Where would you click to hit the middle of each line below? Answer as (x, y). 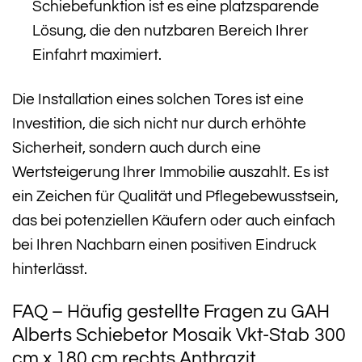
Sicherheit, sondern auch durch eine (137, 147)
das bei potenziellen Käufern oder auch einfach (174, 220)
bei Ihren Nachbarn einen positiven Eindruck (164, 244)
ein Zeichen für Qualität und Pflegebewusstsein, (175, 196)
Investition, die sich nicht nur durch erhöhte (159, 123)
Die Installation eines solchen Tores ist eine (158, 99)
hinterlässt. (50, 269)
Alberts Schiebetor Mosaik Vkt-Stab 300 (179, 336)
